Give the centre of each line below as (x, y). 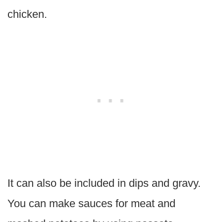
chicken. (27, 14)
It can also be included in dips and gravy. (104, 183)
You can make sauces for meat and (91, 203)
